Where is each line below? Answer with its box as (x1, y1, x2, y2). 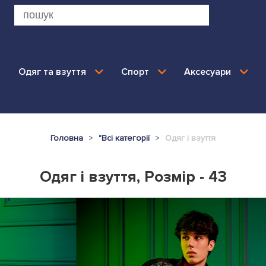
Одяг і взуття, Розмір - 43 (39, 167, 227, 186)
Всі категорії (102, 133, 150, 143)
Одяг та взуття (18, 65, 86, 78)
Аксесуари (183, 65, 231, 78)
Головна (50, 133, 83, 143)
